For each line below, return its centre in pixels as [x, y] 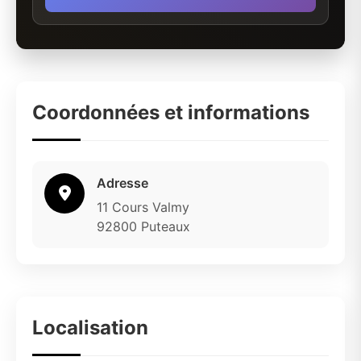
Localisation [90, 328]
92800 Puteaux [143, 226]
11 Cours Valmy [143, 207]
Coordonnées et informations [171, 112]
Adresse [122, 183]
